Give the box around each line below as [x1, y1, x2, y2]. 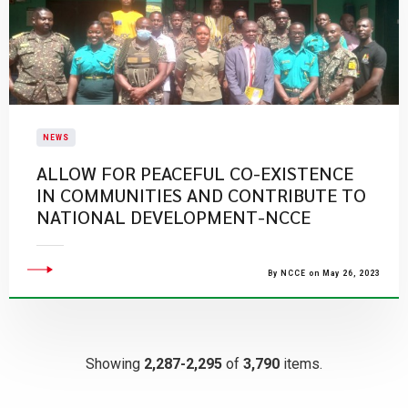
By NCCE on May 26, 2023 [268, 269, 381, 278]
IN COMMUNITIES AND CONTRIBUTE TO [36, 183, 366, 207]
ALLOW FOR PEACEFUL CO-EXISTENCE [36, 161, 353, 185]
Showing [86, 355, 144, 372]
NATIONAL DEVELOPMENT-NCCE [36, 205, 311, 229]
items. [280, 355, 322, 372]
